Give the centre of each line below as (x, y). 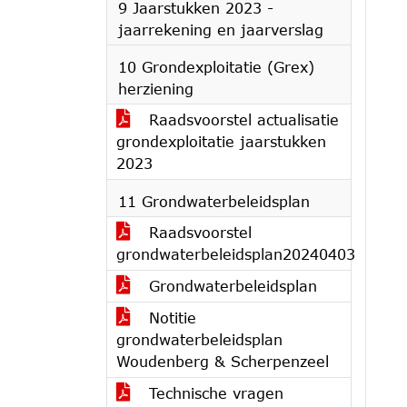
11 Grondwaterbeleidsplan (214, 201)
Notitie (170, 318)
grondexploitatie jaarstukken (221, 141)
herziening (156, 89)
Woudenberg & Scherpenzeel (223, 361)
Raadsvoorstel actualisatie (241, 119)
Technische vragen (213, 393)
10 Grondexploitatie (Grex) (216, 67)
